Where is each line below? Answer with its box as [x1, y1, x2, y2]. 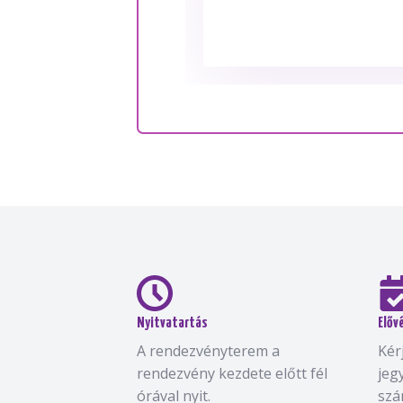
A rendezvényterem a [137, 341, 280, 361]
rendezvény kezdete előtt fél [137, 363, 327, 383]
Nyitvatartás [137, 316, 208, 331]
